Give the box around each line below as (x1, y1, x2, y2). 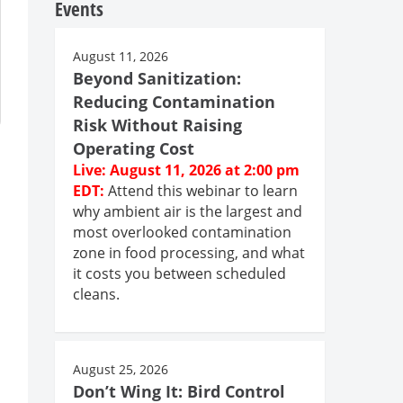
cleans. (73, 283, 120, 304)
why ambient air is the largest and (73, 201, 302, 221)
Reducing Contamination (73, 90, 275, 112)
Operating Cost (73, 137, 194, 159)
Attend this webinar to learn (108, 180, 298, 201)
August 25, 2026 (73, 360, 168, 378)
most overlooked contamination (73, 221, 291, 242)
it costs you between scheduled (73, 263, 286, 283)
